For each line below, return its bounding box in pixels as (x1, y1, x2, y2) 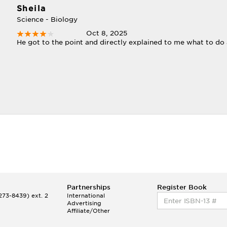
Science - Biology (16, 16, 78, 23)
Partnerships (67, 183, 111, 191)
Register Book (157, 183, 207, 191)
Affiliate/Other (67, 207, 110, 214)
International (67, 192, 105, 199)
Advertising (67, 200, 102, 207)
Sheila (16, 4, 46, 13)
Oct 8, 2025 (86, 29, 128, 37)
